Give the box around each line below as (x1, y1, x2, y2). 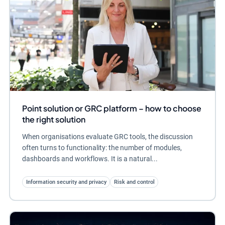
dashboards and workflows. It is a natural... (22, 155, 158, 163)
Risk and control (114, 178, 155, 185)
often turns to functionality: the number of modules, (22, 144, 182, 152)
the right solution (22, 114, 85, 125)
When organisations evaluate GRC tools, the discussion (22, 133, 193, 141)
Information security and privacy (26, 178, 106, 185)
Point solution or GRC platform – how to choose (22, 103, 201, 114)
